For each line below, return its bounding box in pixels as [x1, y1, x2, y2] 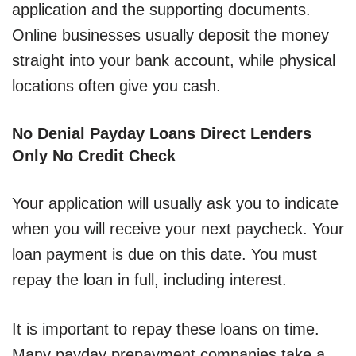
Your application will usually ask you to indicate [12, 195, 339, 213]
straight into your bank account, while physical [12, 52, 335, 70]
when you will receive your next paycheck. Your [12, 220, 344, 238]
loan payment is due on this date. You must [12, 246, 317, 264]
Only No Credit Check [12, 147, 176, 165]
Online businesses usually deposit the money [12, 26, 329, 44]
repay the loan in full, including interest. [12, 271, 287, 289]
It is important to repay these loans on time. [12, 320, 319, 339]
